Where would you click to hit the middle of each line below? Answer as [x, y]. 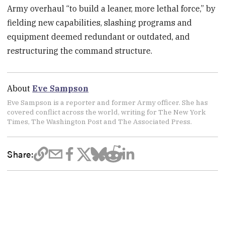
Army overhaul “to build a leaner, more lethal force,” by [111, 9]
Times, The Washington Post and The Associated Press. [100, 122]
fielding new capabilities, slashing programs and [100, 23]
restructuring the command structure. [80, 51]
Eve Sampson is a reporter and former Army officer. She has [108, 103]
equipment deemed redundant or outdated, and [99, 37]
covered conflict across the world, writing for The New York [107, 112]
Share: [20, 153]
